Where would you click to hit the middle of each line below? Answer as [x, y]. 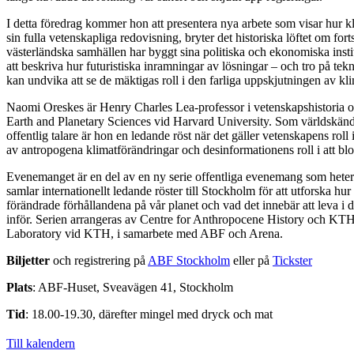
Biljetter [28, 260]
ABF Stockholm [189, 260]
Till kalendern [41, 343]
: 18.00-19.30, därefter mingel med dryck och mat [149, 314]
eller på [251, 260]
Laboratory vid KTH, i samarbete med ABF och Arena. [145, 233]
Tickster [292, 260]
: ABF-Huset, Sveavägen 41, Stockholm [133, 287]
